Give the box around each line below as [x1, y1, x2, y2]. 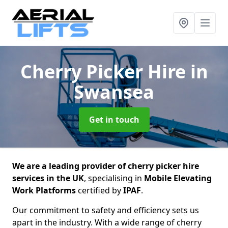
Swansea [74, 79, 154, 104]
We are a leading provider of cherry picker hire [12, 160, 199, 172]
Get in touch [89, 114, 139, 125]
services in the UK [12, 173, 84, 184]
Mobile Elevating [144, 173, 212, 184]
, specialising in [84, 173, 144, 184]
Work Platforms [12, 185, 76, 196]
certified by [76, 185, 123, 196]
